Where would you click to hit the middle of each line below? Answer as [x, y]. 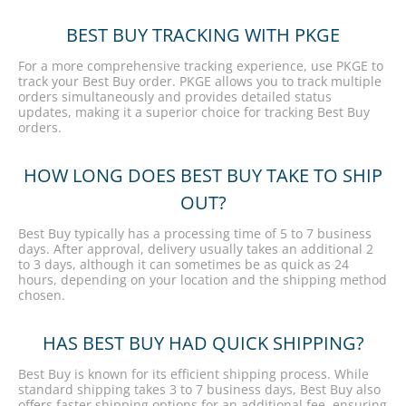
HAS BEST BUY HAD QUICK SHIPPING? [203, 343]
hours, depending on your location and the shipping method [203, 280]
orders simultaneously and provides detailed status [175, 97]
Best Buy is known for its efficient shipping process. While [193, 374]
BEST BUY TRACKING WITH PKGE [203, 35]
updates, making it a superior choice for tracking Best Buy [194, 112]
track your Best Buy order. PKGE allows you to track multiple [200, 81]
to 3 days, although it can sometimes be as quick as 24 [184, 264]
